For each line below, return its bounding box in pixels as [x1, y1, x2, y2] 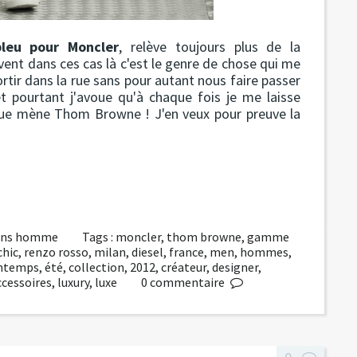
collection [69, 258, 124, 275]
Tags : [82, 228, 116, 245]
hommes [240, 243, 288, 260]
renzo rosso [24, 243, 88, 260]
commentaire [149, 273, 225, 290]
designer [212, 258, 258, 275]
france [169, 243, 204, 260]
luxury [57, 273, 89, 290]
